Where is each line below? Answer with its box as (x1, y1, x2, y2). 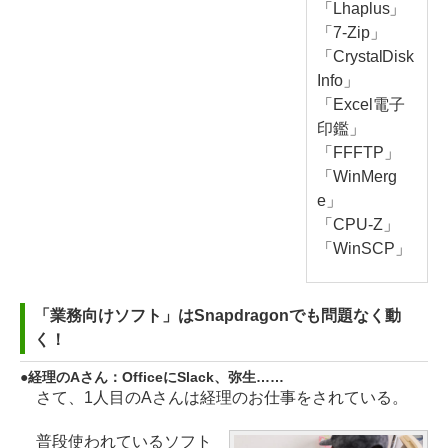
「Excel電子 (316, 96, 405, 114)
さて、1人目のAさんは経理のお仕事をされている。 (20, 389, 408, 407)
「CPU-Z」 (316, 216, 399, 234)
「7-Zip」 (316, 24, 386, 42)
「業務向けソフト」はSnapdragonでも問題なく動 (34, 307, 401, 325)
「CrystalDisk (316, 48, 415, 66)
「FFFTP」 (316, 144, 400, 162)
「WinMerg (316, 168, 397, 186)
